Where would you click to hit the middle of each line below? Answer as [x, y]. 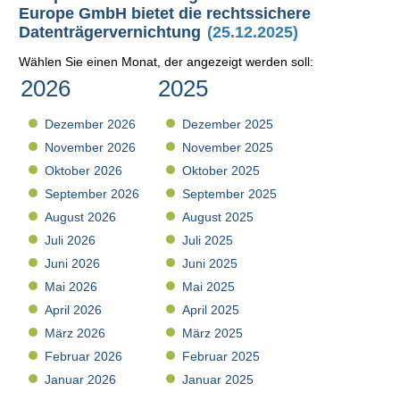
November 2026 [91, 148]
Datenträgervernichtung [110, 32]
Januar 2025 [218, 380]
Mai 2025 [209, 287]
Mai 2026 [71, 287]
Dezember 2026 [91, 125]
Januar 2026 [81, 380]
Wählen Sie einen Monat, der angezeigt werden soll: [167, 62]
